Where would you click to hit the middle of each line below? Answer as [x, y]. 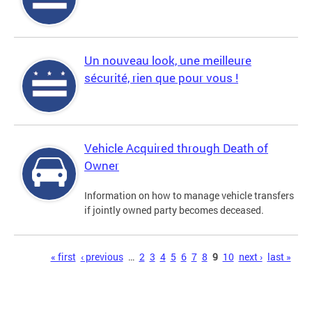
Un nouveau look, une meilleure [168, 61]
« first [63, 257]
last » [279, 257]
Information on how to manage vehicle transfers [189, 196]
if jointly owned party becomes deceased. [174, 210]
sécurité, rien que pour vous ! [161, 78]
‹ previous [102, 257]
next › [250, 257]
